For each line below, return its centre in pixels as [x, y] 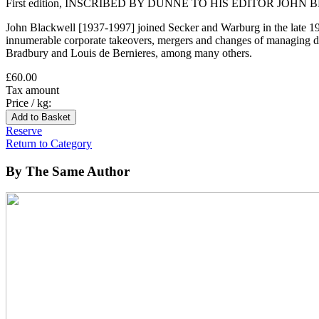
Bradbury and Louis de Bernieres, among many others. [129, 53]
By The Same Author [68, 171]
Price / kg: [28, 103]
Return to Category [49, 143]
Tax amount [32, 90]
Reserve [24, 130]
